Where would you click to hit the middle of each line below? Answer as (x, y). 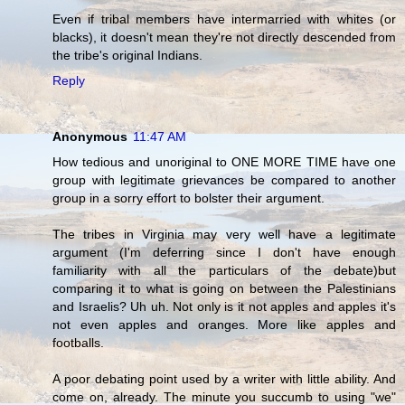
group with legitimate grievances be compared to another (224, 180)
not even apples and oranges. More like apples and (224, 325)
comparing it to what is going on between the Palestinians (224, 289)
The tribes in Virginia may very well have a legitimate (224, 235)
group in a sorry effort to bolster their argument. (188, 198)
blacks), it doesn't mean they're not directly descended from (224, 38)
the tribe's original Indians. (127, 56)
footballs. (78, 343)
